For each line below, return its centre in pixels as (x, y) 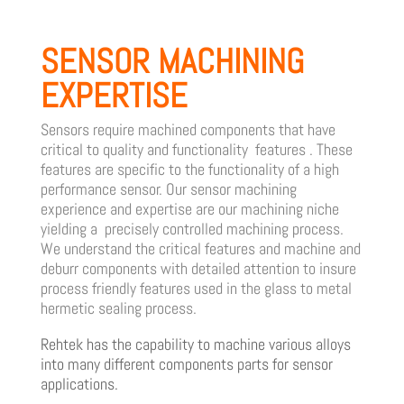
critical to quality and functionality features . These (196, 149)
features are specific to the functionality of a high (189, 169)
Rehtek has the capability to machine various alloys (195, 344)
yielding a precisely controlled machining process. (192, 228)
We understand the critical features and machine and (200, 248)
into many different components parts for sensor (186, 363)
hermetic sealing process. (118, 308)
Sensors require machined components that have (188, 129)
